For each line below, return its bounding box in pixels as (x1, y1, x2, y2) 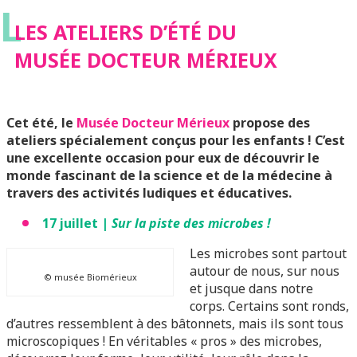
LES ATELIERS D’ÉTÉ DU (14, 18, 237, 45)
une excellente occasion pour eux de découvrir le (6, 149, 320, 167)
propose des (229, 114, 310, 131)
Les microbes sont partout (190, 245, 347, 262)
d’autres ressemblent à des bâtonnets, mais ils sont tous (6, 315, 343, 332)
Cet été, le (6, 114, 76, 131)
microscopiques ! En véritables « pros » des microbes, (6, 332, 322, 350)
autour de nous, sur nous (190, 262, 339, 280)
